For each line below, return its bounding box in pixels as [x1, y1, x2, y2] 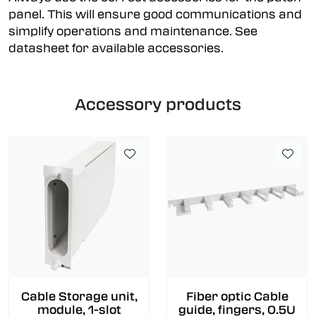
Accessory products [75, 95, 241, 114]
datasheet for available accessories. [8, 41, 224, 55]
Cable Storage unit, [20, 290, 138, 304]
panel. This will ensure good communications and [8, 7, 302, 21]
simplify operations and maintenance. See [8, 24, 257, 38]
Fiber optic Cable [186, 290, 288, 304]
